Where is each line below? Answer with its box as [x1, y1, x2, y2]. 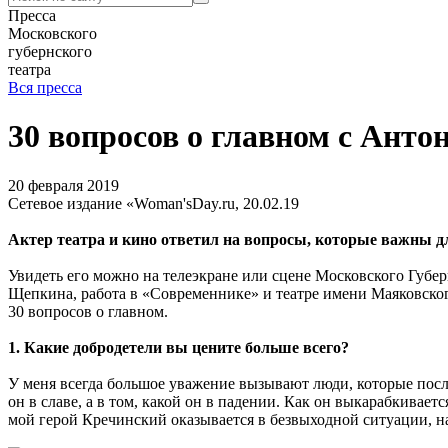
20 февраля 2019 [8, 176, 119, 194]
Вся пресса [8, 79, 82, 96]
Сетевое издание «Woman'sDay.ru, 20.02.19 [8, 194, 299, 212]
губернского [8, 43, 92, 60]
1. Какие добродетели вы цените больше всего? [8, 338, 349, 356]
